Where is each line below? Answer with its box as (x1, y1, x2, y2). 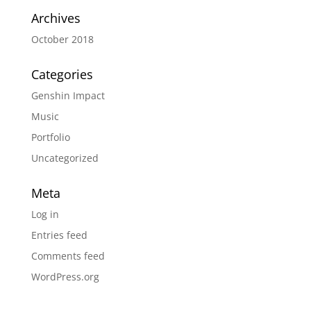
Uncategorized (31, 151, 99, 165)
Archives (31, 10, 81, 26)
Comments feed (31, 249, 105, 262)
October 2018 (31, 33, 94, 46)
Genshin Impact (31, 89, 105, 102)
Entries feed (31, 228, 87, 242)
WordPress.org (31, 270, 99, 283)
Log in (31, 208, 59, 221)
